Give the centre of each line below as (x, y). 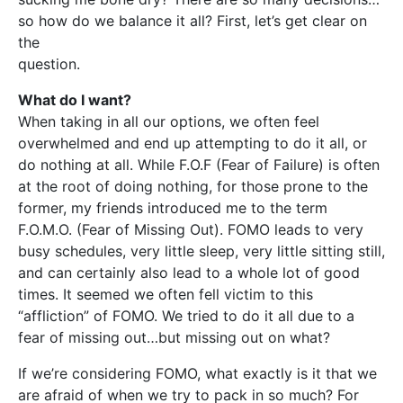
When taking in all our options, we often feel (169, 122)
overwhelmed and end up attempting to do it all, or (193, 143)
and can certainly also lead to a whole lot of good (189, 273)
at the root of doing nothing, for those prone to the (193, 187)
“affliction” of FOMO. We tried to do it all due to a (186, 316)
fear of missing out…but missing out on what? (174, 338)
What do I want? (75, 100)
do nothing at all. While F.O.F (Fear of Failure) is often (199, 165)
